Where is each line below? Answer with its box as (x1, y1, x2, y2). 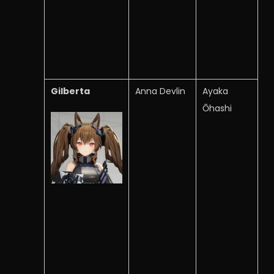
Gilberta (51, 85, 90, 97)
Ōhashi (202, 102, 232, 114)
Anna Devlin (135, 85, 185, 97)
